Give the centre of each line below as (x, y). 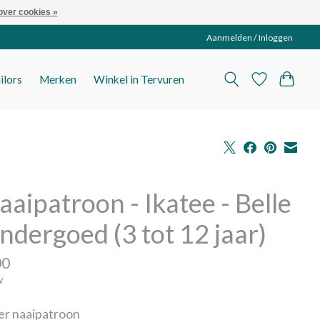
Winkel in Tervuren (139, 80)
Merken (57, 80)
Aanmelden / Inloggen (250, 37)
